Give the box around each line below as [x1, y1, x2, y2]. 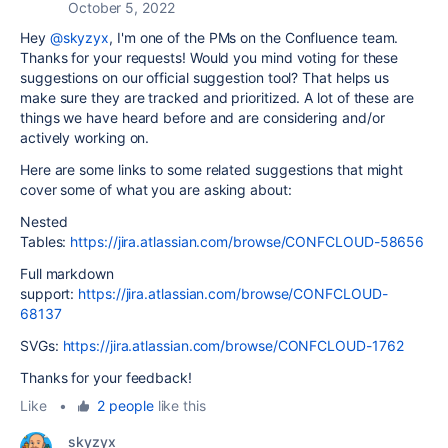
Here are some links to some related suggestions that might [20, 160, 404, 178]
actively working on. [20, 128, 150, 146]
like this [153, 396, 206, 414]
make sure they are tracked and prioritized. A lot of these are [20, 88, 414, 106]
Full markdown [20, 264, 114, 282]
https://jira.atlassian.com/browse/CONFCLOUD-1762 [62, 336, 404, 354]
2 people [97, 396, 154, 414]
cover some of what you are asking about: [20, 180, 292, 198]
